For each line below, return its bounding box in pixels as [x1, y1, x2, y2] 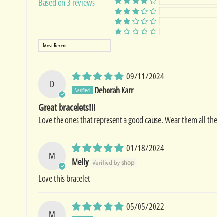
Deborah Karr [94, 84, 134, 96]
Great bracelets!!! [38, 100, 96, 114]
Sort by [37, 39, 59, 51]
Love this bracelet [38, 172, 90, 184]
